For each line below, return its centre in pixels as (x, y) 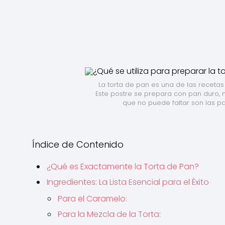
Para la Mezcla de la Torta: (109, 214)
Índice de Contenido (78, 144)
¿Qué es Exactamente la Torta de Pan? (123, 166)
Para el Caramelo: (92, 199)
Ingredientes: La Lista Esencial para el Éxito (128, 182)
